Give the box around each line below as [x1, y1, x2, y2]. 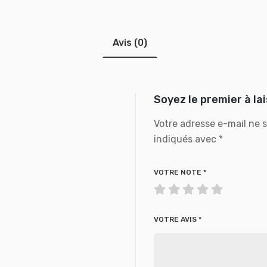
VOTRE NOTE [154, 167, 203, 176]
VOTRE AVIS [154, 215, 198, 223]
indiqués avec [154, 133, 219, 145]
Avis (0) [113, 36, 147, 48]
